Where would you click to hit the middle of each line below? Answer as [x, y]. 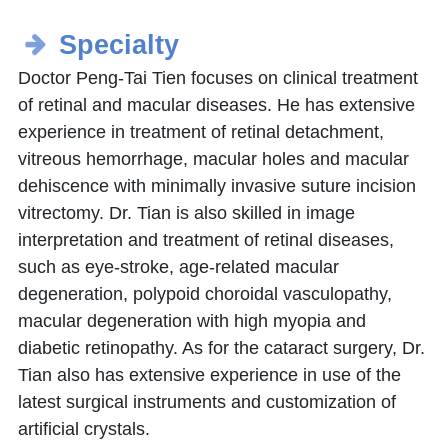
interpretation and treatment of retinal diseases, [206, 240]
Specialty [118, 45]
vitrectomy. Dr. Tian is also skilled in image [186, 213]
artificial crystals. [84, 429]
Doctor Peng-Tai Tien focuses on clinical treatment [218, 78]
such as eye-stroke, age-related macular [178, 267]
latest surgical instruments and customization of [207, 402]
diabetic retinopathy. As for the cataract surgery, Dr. [221, 348]
